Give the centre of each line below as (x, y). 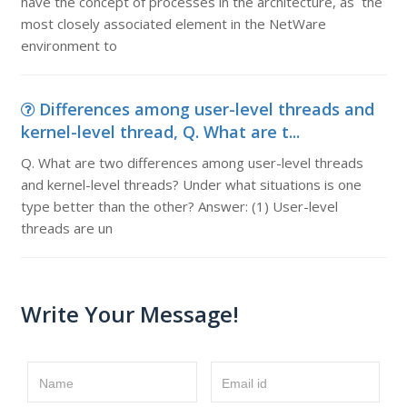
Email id (244, 383)
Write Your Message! (129, 314)
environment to (69, 45)
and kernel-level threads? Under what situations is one (191, 184)
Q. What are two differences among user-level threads (192, 163)
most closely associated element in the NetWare (175, 24)
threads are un (66, 228)
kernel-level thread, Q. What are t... (160, 132)
